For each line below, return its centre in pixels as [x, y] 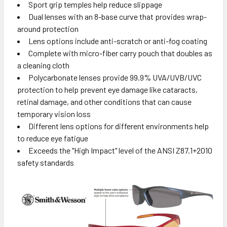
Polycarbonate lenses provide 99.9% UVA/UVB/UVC [115, 77]
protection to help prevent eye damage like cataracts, [107, 89]
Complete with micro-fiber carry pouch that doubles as [120, 53]
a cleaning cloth [43, 65]
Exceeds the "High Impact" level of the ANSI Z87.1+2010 [120, 150]
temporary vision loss [54, 113]
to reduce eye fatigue [53, 138]
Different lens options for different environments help [119, 126]
